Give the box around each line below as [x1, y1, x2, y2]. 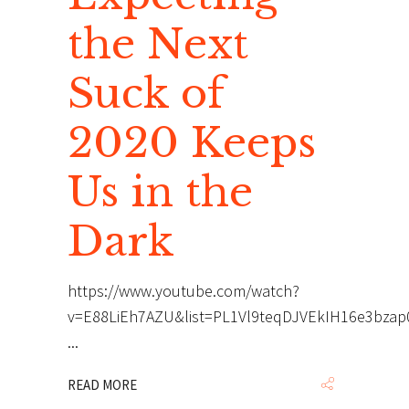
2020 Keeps [68, 117, 316, 168]
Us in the [68, 166, 253, 217]
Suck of [68, 68, 225, 119]
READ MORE [68, 376, 137, 394]
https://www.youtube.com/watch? [68, 280, 299, 301]
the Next [68, 18, 248, 69]
